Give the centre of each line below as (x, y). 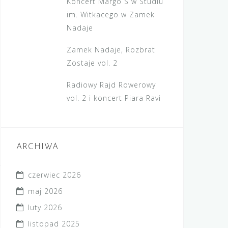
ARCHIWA (37, 147)
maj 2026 (45, 191)
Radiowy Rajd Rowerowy (111, 85)
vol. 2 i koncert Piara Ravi (114, 98)
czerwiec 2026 (54, 175)
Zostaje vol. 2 (92, 63)
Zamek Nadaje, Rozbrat (111, 50)
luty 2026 (45, 208)
